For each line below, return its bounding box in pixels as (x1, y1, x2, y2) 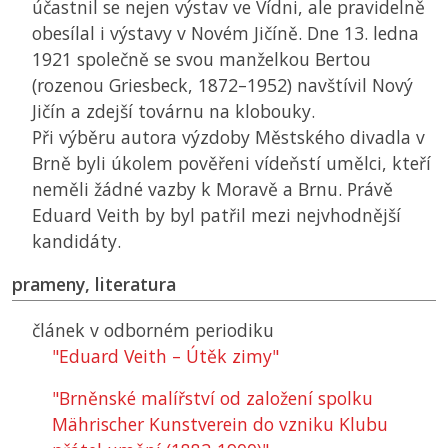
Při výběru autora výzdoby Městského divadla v (32, 125, 425, 150)
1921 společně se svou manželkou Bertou (32, 47, 371, 72)
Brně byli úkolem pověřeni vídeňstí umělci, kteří (32, 151, 431, 176)
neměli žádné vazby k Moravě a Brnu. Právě (32, 177, 393, 202)
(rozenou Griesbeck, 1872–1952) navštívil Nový (32, 73, 413, 98)
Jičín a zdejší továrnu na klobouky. (32, 99, 315, 124)
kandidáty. (32, 229, 121, 254)
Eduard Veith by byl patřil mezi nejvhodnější (32, 203, 401, 228)
